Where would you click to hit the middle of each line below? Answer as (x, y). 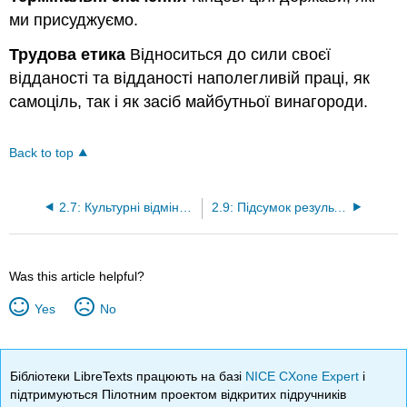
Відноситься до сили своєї (228, 55)
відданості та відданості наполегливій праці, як (190, 79)
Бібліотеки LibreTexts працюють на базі (128, 376)
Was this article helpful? (77, 276)
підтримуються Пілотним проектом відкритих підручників (179, 394)
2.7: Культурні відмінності (185, 207)
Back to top (42, 153)
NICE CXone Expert (304, 376)
